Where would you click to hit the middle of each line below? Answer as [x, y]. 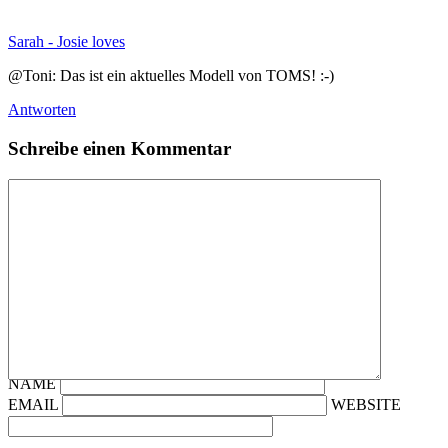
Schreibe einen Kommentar [119, 148]
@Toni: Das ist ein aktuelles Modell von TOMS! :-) [171, 76]
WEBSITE [366, 404]
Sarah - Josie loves [66, 42]
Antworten [42, 110]
